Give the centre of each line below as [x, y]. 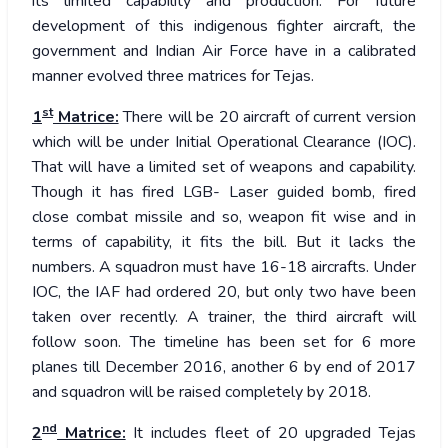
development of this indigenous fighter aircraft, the [224, 26]
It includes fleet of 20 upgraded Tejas [270, 433]
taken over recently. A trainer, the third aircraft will [224, 317]
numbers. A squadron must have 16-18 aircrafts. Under [224, 267]
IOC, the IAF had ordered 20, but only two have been [224, 292]
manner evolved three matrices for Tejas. [173, 76]
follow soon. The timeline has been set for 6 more [224, 342]
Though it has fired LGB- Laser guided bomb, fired [224, 192]
